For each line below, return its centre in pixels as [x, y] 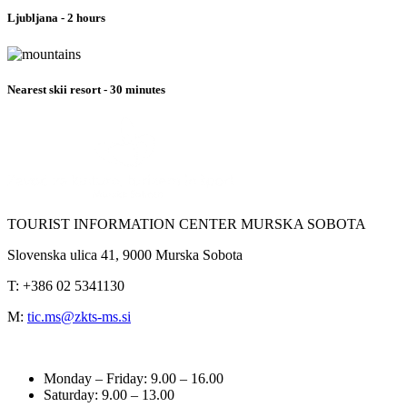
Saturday [69, 395]
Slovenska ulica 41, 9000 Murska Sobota [125, 255]
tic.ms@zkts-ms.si [79, 317]
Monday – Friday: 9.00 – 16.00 [134, 379]
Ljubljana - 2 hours [56, 18]
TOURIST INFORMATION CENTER [122, 224]
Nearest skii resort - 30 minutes [86, 89]
